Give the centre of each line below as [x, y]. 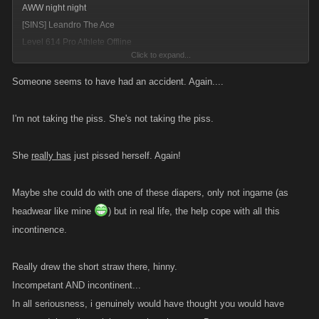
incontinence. [40, 230]
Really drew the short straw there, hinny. [95, 267]
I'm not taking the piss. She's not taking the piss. [113, 119]
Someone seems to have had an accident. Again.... [118, 82]
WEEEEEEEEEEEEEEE [124, 76]
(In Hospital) [46, 59]
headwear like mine [53, 211]
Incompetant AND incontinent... [77, 285]
